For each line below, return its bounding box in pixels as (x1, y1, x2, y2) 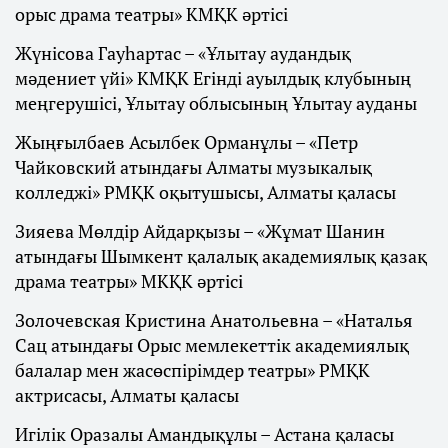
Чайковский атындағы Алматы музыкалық (15, 155, 372, 180)
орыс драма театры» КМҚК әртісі (15, 2, 288, 27)
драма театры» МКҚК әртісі (15, 269, 243, 294)
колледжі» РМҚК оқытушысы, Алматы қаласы (15, 180, 396, 205)
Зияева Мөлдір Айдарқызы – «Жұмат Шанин (15, 219, 385, 244)
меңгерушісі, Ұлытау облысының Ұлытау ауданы (15, 91, 417, 116)
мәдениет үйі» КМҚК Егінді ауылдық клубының (15, 66, 411, 91)
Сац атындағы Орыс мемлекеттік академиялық (15, 333, 409, 358)
